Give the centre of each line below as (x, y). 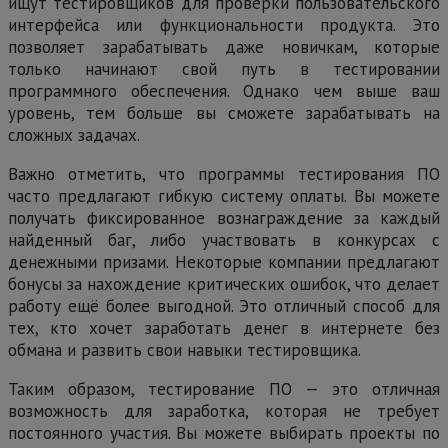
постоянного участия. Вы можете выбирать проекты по (224, 433)
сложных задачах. (74, 135)
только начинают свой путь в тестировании (224, 69)
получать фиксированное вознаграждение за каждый (224, 218)
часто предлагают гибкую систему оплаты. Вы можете (224, 196)
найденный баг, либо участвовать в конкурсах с (224, 240)
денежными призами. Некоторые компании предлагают (224, 262)
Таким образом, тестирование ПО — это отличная (224, 389)
